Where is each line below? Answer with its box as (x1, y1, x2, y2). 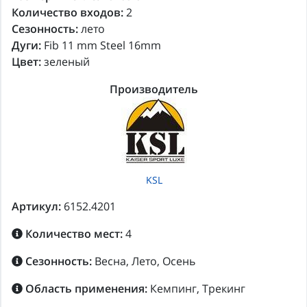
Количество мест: (23, 226, 123, 242)
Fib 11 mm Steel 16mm (41, 38, 161, 53)
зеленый (41, 54, 90, 70)
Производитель (110, 82, 198, 97)
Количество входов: (12, 5, 123, 21)
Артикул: (12, 199, 61, 214)
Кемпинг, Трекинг (150, 281, 245, 297)
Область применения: (23, 281, 147, 297)
